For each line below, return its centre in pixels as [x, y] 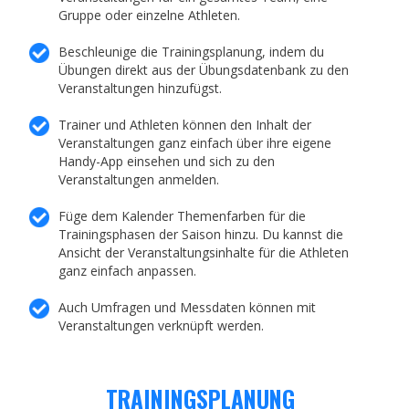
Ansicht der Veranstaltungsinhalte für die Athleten [204, 252]
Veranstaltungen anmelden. [139, 179]
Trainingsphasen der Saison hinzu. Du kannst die [201, 234]
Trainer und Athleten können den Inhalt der [185, 124]
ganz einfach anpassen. [128, 270]
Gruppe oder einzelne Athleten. [150, 15]
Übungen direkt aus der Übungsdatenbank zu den [204, 69]
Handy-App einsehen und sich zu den [167, 161]
